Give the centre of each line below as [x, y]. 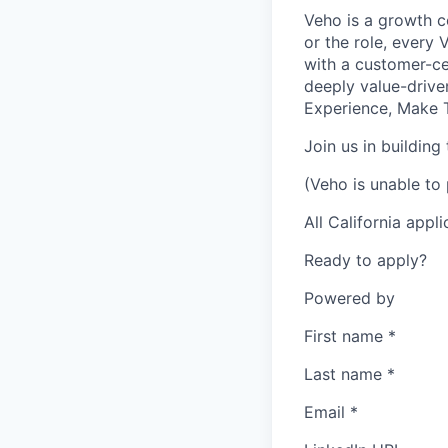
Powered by [349, 298]
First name [343, 336]
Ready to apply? [365, 260]
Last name [343, 374]
